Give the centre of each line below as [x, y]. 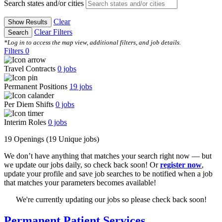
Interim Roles [26, 122]
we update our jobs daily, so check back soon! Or [82, 165]
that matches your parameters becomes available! [80, 183]
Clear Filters [53, 32]
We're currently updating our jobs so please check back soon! [111, 200]
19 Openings [25, 139]
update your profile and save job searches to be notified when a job [108, 174]
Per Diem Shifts [30, 105]
